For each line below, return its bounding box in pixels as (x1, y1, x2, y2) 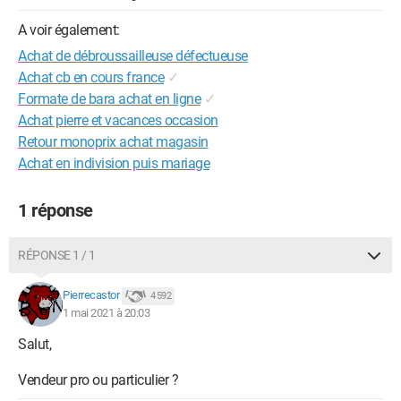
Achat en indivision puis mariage (18, 155, 209, 172)
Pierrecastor (63, 288, 119, 303)
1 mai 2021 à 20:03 (63, 306, 149, 320)
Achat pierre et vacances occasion (18, 112, 218, 129)
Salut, (18, 336, 51, 353)
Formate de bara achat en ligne (18, 90, 200, 107)
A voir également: (18, 21, 120, 38)
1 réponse (18, 200, 93, 221)
